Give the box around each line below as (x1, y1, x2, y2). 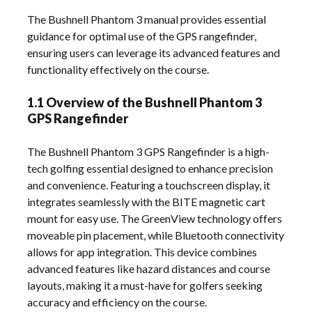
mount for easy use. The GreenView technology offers (27, 211, 283, 225)
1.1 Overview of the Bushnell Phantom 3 (27, 94, 263, 110)
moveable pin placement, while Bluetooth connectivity (27, 228, 285, 242)
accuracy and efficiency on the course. (27, 295, 208, 309)
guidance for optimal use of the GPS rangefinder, (27, 29, 257, 42)
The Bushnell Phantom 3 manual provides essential (27, 12, 267, 26)
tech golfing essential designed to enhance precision (27, 161, 274, 175)
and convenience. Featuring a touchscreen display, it (27, 178, 271, 192)
